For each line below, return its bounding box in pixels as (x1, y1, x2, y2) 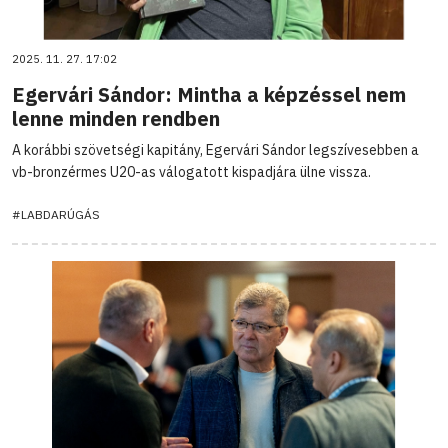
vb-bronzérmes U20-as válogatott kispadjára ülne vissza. (12, 162, 371, 181)
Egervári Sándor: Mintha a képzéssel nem (12, 80, 406, 108)
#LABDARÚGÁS (12, 206, 100, 222)
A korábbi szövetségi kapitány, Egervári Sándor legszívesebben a (12, 140, 419, 159)
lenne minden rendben (12, 104, 220, 132)
